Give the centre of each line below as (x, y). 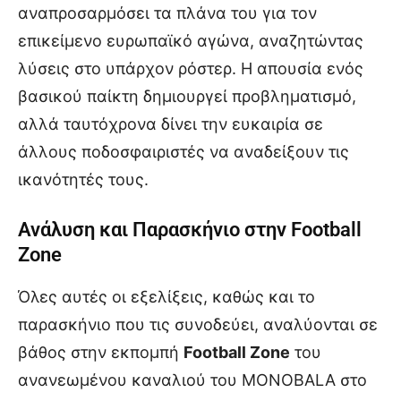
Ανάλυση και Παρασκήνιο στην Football (190, 229)
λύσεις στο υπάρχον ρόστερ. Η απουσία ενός (191, 68)
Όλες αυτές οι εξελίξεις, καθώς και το (166, 296)
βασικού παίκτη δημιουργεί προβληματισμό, (187, 96)
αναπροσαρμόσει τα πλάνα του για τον (167, 13)
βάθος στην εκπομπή (101, 352)
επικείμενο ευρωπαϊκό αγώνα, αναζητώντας (191, 40)
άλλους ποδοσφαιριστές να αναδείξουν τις (183, 151)
